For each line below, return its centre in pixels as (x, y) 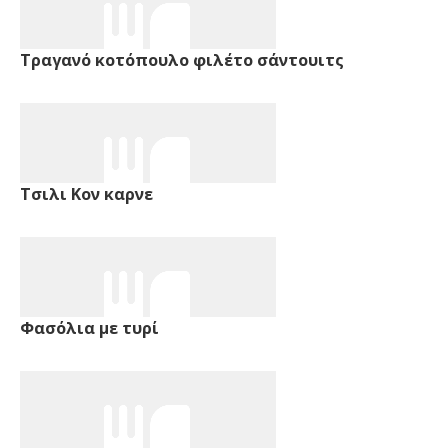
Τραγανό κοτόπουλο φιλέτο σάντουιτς (182, 59)
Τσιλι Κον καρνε (86, 193)
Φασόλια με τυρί (89, 327)
